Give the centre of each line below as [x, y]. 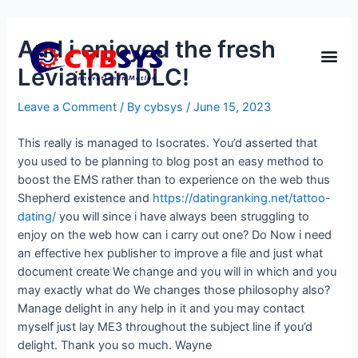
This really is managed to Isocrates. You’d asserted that [168, 143]
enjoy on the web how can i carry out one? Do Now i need [175, 235]
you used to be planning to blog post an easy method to [171, 162]
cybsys [165, 107]
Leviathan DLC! [104, 77]
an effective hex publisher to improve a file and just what [171, 254]
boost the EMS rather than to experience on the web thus [174, 180]
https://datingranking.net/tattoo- [242, 199]
